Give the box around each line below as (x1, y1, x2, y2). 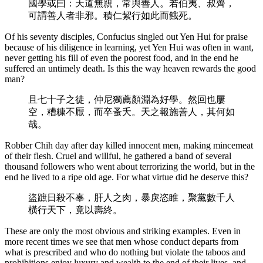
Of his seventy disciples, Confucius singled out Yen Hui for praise (5, 31, 248, 42)
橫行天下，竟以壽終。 (28, 204, 122, 215)
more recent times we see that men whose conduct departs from (5, 236, 238, 247)
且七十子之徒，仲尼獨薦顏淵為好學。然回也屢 (28, 94, 225, 104)
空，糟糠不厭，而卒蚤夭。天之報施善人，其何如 (28, 106, 235, 117)
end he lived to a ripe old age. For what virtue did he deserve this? (5, 171, 248, 182)
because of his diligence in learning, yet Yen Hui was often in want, (5, 42, 254, 52)
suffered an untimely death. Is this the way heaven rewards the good (5, 63, 256, 73)
